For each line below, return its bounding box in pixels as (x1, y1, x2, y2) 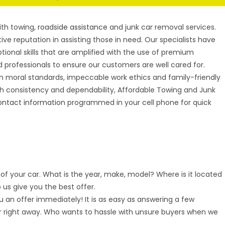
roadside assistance (38, 22, 108, 32)
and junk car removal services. (107, 22, 216, 32)
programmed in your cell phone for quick (65, 97, 212, 107)
